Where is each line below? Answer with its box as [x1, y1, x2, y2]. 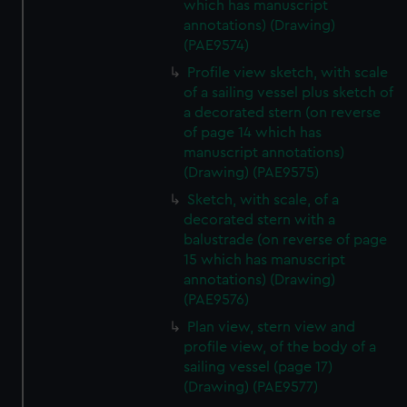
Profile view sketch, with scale [187, 65, 389, 80]
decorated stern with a [184, 213, 336, 227]
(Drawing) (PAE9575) [184, 165, 320, 180]
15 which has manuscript [184, 253, 346, 267]
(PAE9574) [184, 38, 250, 53]
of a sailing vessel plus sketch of [184, 85, 394, 100]
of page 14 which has [184, 125, 323, 140]
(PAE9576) [184, 293, 250, 307]
